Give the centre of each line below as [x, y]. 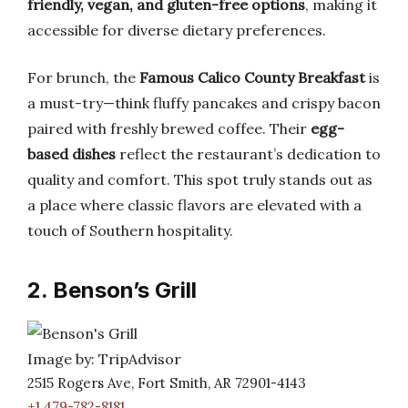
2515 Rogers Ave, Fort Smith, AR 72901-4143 [167, 383]
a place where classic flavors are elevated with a [194, 205]
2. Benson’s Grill [112, 290]
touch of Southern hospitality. [130, 230]
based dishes [71, 154]
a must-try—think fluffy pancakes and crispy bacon [204, 103]
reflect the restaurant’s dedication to [248, 154]
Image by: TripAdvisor [104, 359]
